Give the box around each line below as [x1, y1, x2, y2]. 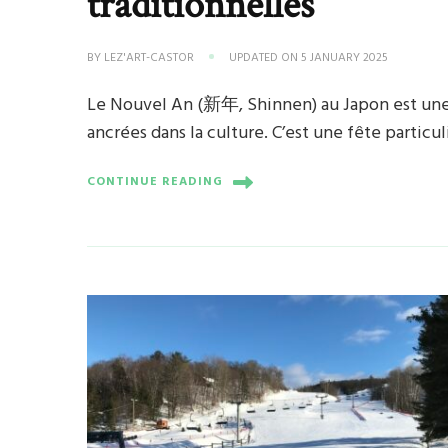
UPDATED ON [229, 47, 302, 68]
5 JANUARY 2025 [301, 47, 389, 68]
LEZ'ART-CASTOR [104, 47, 195, 68]
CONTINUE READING [87, 172, 224, 193]
